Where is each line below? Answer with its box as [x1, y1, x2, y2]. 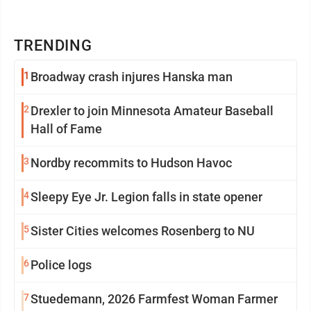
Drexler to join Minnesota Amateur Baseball [31, 103, 274, 118]
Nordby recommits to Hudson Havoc [31, 155, 232, 170]
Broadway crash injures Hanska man [31, 69, 233, 84]
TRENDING [14, 37, 93, 54]
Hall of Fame [31, 121, 102, 136]
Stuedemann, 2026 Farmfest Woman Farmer [31, 292, 278, 306]
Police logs [31, 258, 92, 272]
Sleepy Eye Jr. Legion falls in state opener [31, 190, 262, 204]
